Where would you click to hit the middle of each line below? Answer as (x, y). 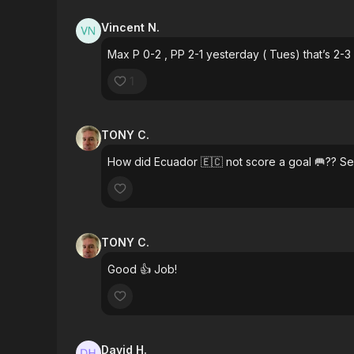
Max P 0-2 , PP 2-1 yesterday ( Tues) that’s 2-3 (229, 54)
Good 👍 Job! (142, 269)
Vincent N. (130, 27)
